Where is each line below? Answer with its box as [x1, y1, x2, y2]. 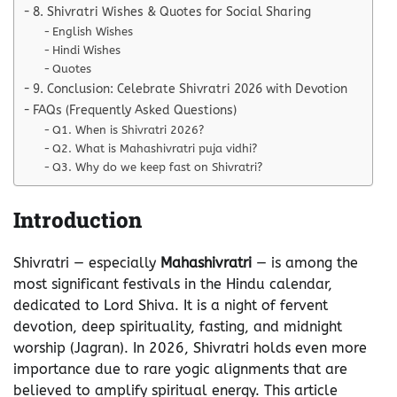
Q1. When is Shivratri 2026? [52, 122, 205, 136]
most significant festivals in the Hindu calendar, [13, 276, 332, 293]
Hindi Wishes [52, 43, 121, 57]
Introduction [13, 205, 142, 234]
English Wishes [52, 24, 134, 38]
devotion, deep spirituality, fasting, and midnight [13, 318, 342, 336]
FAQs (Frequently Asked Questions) [32, 102, 237, 118]
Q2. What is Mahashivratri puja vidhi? [52, 141, 258, 155]
